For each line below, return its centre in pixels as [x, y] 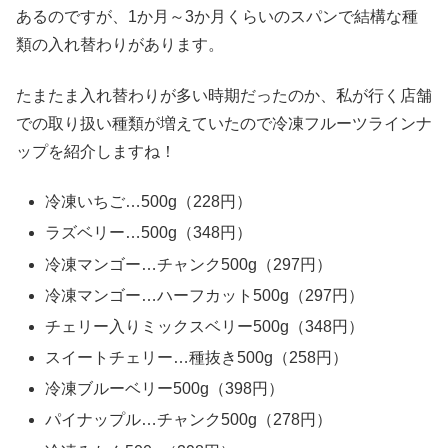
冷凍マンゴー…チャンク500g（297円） [189, 264]
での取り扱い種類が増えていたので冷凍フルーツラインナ [224, 123]
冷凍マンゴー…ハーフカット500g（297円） [205, 295]
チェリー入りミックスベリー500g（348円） [205, 326]
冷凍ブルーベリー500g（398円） [165, 389]
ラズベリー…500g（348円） [149, 233]
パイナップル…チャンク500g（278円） [189, 420]
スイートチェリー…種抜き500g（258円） [197, 358]
